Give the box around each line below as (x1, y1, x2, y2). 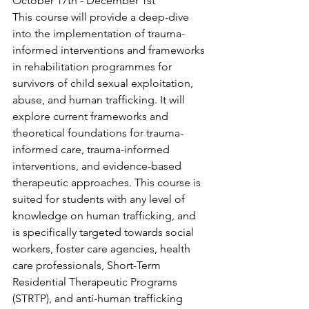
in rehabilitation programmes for (12, 60, 175, 74)
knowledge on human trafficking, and (12, 209, 199, 223)
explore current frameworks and (12, 110, 171, 123)
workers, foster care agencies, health (12, 242, 193, 256)
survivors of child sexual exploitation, (12, 77, 196, 90)
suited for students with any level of (12, 192, 188, 206)
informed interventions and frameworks (12, 43, 208, 57)
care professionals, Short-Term (12, 259, 163, 272)
